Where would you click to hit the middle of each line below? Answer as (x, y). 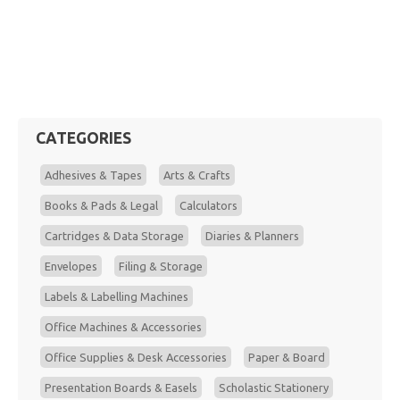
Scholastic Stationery (274, 387)
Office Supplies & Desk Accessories (136, 357)
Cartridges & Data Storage (114, 236)
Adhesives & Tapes (93, 175)
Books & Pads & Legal (101, 205)
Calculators (208, 205)
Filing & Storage (161, 266)
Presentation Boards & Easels (121, 387)
